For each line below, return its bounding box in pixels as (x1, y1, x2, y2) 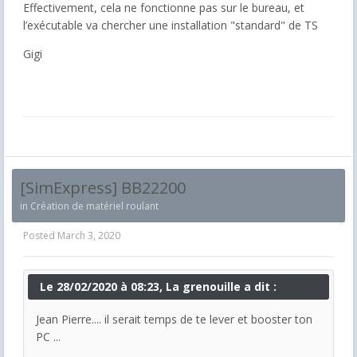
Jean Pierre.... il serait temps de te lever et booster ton (36, 311, 312, 327)
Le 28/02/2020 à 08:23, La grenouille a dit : (40, 278, 277, 294)
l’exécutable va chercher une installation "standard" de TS (23, 17, 318, 33)
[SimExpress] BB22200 (20, 176, 186, 198)
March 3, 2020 (57, 228, 120, 242)
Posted (23, 228, 57, 242)
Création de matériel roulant (30, 198, 159, 213)
